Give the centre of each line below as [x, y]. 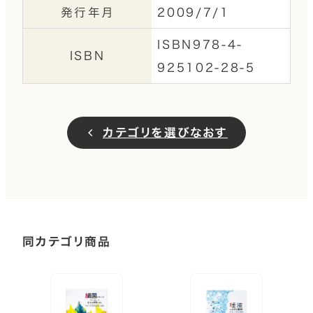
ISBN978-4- [201, 44]
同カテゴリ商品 [66, 242]
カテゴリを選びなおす [165, 133]
